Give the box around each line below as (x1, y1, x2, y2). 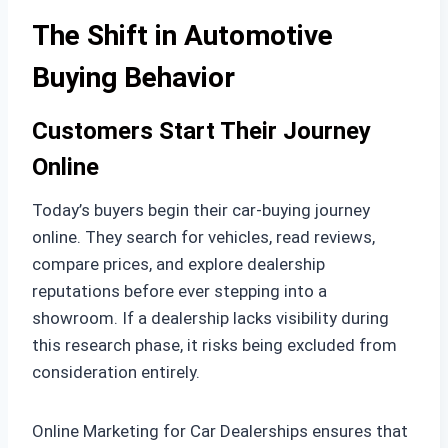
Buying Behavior (32, 60, 235, 94)
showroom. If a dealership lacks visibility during (32, 307, 389, 328)
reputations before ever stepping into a (32, 280, 327, 301)
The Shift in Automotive (32, 18, 333, 52)
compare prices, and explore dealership (32, 253, 325, 274)
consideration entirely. (32, 361, 200, 382)
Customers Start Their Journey (32, 116, 371, 145)
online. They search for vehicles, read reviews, (32, 226, 375, 247)
